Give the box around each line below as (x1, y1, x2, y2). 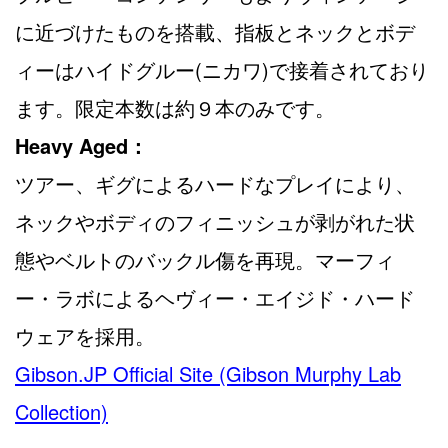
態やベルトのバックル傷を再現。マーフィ (15, 245, 395, 275)
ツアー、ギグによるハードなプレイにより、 (15, 169, 415, 199)
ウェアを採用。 (15, 321, 155, 351)
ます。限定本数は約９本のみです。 (15, 93, 335, 123)
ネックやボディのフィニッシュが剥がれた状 (15, 207, 415, 237)
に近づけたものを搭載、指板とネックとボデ (15, 17, 415, 47)
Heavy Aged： (15, 131, 148, 161)
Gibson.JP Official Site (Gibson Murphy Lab (15, 359, 401, 389)
